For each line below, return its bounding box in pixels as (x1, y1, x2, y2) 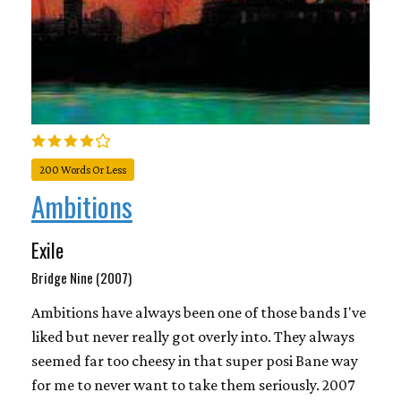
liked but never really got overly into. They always (31, 327, 354, 346)
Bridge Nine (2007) (31, 267, 132, 287)
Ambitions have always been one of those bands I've (31, 303, 366, 321)
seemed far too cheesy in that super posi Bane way (31, 351, 358, 370)
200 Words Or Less (39, 163, 126, 176)
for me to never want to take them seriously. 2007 (31, 375, 354, 394)
